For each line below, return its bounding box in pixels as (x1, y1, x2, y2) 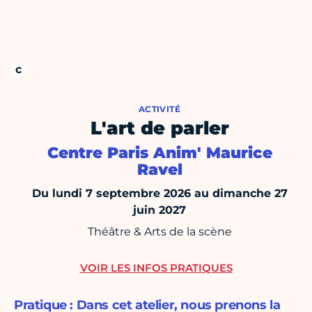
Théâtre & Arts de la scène (87, 225, 232, 239)
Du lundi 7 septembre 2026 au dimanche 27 (31, 187, 288, 201)
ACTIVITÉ (138, 104, 181, 115)
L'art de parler (90, 117, 229, 140)
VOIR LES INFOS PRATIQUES (79, 261, 233, 275)
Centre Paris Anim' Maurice (47, 143, 272, 163)
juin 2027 (133, 203, 186, 217)
